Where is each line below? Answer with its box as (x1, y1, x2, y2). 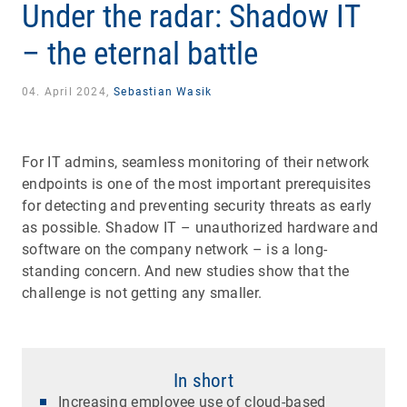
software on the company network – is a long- (22, 240, 328, 258)
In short (174, 369, 233, 392)
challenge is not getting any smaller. (22, 283, 266, 302)
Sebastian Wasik (114, 84, 213, 98)
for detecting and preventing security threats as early (22, 196, 372, 214)
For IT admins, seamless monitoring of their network (22, 153, 370, 171)
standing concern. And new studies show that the (22, 262, 350, 280)
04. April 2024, (22, 84, 114, 98)
